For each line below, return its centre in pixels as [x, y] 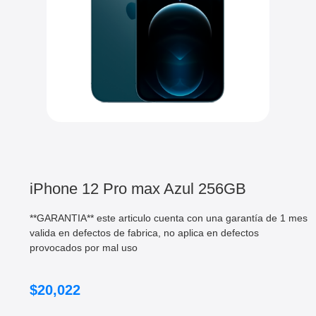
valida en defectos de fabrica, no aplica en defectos [144, 232]
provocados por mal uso [84, 247]
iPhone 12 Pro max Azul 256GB [138, 188]
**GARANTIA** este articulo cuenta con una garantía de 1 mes [169, 218]
